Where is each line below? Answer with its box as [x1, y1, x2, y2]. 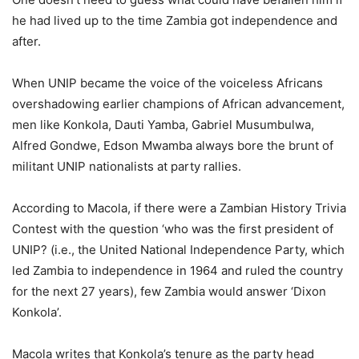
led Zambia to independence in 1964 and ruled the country [12, 263, 343, 279]
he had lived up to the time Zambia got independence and [12, 13, 337, 29]
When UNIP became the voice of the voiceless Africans [12, 75, 323, 91]
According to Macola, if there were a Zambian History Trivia [12, 200, 346, 216]
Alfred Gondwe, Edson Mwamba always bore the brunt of [12, 138, 333, 154]
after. [12, 34, 41, 50]
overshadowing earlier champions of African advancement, [12, 96, 345, 112]
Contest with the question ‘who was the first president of [12, 221, 333, 237]
